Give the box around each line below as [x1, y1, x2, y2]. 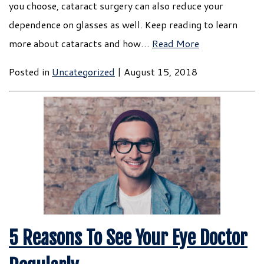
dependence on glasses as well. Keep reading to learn [9, 18, 237, 31]
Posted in [9, 65, 52, 78]
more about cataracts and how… [9, 37, 152, 50]
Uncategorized [52, 65, 115, 78]
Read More [152, 37, 199, 50]
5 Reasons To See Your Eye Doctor [9, 226, 247, 250]
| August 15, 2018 [115, 65, 197, 78]
